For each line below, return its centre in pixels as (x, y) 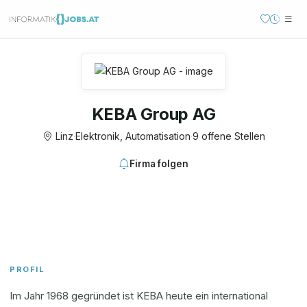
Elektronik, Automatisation (133, 136)
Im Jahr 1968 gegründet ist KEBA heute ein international (139, 296)
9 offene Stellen (229, 136)
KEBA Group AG (153, 114)
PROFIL (27, 269)
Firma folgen (159, 164)
